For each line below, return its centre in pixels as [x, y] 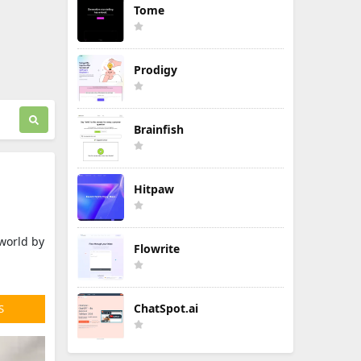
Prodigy [156, 70]
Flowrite [157, 249]
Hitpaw [154, 189]
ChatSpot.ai [166, 308]
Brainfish [159, 129]
